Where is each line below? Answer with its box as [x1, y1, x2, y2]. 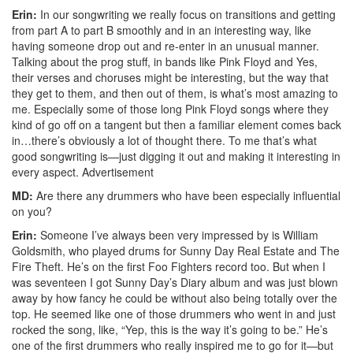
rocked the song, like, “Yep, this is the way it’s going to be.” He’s [12, 321, 328, 337]
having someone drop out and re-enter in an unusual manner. [12, 37, 319, 54]
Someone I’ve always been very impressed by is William [37, 226, 318, 243]
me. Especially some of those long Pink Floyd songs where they [12, 100, 329, 117]
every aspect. [12, 163, 79, 180]
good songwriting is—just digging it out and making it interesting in [12, 147, 340, 164]
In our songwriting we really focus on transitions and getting [37, 6, 336, 22]
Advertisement [82, 163, 154, 180]
